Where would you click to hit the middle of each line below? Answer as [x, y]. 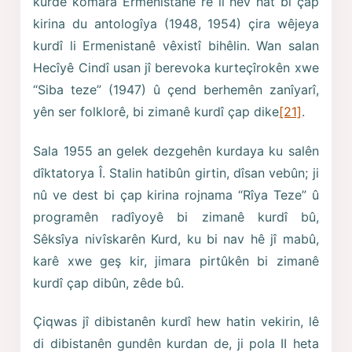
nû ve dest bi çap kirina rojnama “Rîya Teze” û [176, 194]
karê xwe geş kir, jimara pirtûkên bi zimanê [176, 260]
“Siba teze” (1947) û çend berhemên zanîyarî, [176, 89]
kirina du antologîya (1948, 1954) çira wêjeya [176, 23]
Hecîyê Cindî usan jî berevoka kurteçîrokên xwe [176, 67]
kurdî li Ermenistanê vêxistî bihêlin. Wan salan [176, 45]
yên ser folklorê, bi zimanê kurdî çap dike [156, 111]
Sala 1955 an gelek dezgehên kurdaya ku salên [176, 150]
